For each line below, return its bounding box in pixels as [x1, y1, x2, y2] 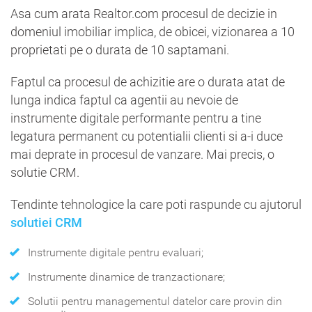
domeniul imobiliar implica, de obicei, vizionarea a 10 [10, 24, 295, 39]
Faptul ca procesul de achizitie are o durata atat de [10, 74, 285, 89]
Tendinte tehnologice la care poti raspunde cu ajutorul [10, 196, 302, 212]
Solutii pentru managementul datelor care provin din [28, 294, 282, 308]
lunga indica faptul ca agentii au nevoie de [10, 92, 238, 107]
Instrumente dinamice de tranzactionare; [28, 270, 225, 283]
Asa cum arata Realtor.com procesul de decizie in [10, 6, 277, 21]
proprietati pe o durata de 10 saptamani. [10, 42, 229, 57]
